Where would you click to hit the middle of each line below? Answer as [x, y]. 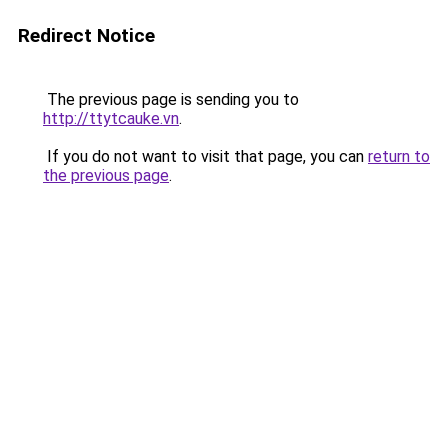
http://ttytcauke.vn [111, 118]
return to [399, 156]
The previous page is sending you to [171, 99]
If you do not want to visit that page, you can [205, 156]
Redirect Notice [86, 35]
